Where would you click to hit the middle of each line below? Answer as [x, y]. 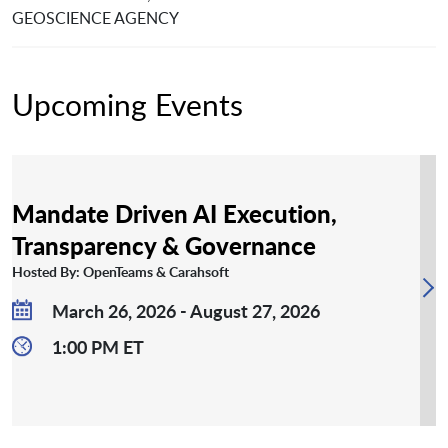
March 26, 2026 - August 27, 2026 [186, 311]
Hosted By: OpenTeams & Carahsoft [120, 272]
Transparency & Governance [164, 245]
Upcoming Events [127, 105]
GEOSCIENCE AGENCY [95, 18]
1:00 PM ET [98, 347]
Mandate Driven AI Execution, [174, 213]
